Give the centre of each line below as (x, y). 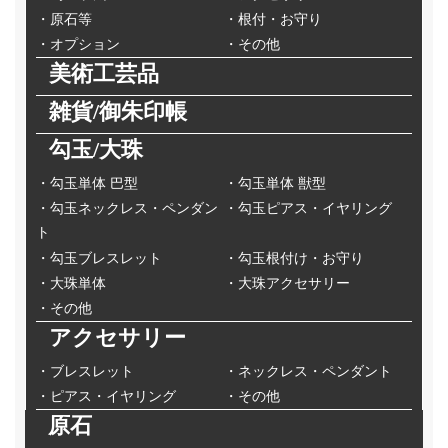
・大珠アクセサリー (287, 284)
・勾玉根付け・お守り (294, 259)
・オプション (78, 45)
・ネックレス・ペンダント (308, 372)
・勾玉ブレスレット (99, 259)
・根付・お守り (273, 20)
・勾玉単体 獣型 (275, 184)
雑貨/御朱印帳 (117, 112)
